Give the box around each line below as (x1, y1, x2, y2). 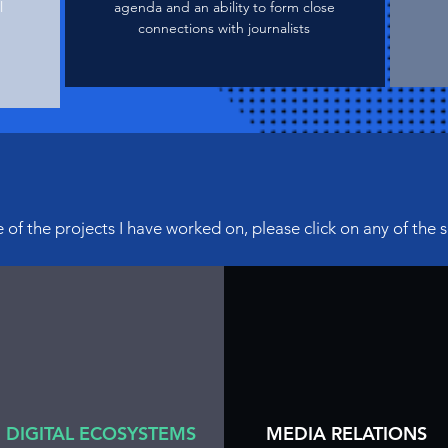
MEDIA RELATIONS (265, 422, 427, 445)
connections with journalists (138, 19, 310, 37)
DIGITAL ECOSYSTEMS (6, 422, 196, 445)
